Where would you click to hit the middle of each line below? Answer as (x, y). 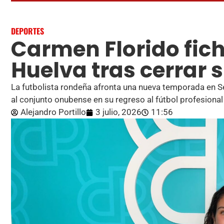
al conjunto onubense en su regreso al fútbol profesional (117, 100)
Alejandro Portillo (53, 112)
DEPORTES (27, 31)
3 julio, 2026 (118, 112)
